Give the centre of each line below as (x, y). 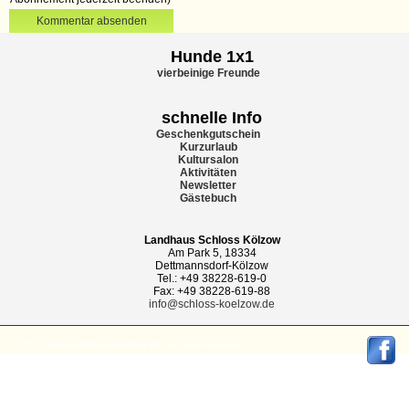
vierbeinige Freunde (208, 73)
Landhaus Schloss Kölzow (212, 240)
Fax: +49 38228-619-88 (212, 291)
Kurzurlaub (208, 147)
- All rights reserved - (204, 344)
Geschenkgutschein (208, 134)
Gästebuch (208, 198)
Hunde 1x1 (212, 56)
